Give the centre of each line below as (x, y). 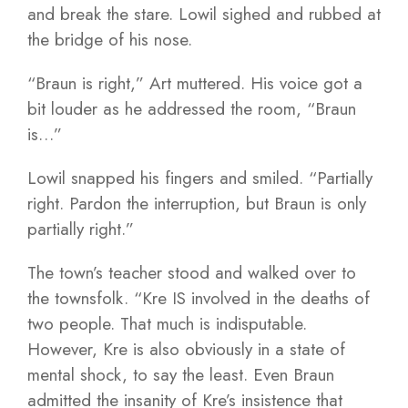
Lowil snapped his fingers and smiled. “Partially (200, 178)
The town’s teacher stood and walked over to (192, 273)
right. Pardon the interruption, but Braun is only (197, 204)
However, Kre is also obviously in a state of (186, 349)
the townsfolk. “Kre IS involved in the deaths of (199, 298)
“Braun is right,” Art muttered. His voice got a (195, 83)
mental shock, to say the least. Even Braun (181, 375)
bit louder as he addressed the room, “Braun (192, 109)
